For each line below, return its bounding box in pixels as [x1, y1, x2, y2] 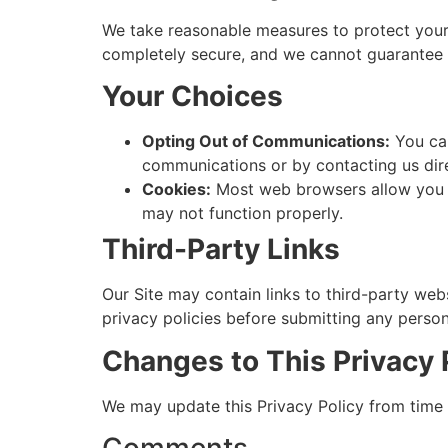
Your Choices [102, 79, 283, 114]
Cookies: [142, 179, 211, 200]
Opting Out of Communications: [142, 131, 390, 152]
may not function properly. [142, 203, 343, 224]
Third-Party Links [102, 232, 340, 267]
